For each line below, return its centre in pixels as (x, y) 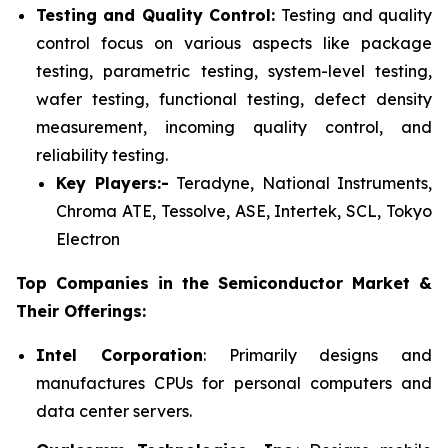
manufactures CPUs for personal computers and (234, 382)
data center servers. (114, 410)
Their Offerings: (81, 310)
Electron (88, 238)
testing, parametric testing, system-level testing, (234, 70)
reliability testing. (102, 154)
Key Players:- (112, 182)
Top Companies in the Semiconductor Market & (224, 282)
